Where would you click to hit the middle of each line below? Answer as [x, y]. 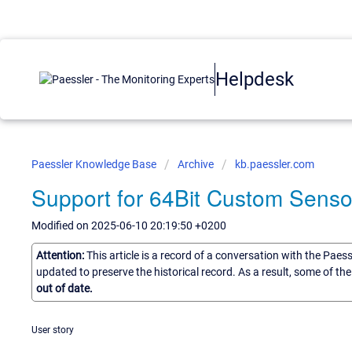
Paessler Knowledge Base [95, 164]
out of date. [64, 288]
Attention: [61, 255]
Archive [196, 164]
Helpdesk [255, 79]
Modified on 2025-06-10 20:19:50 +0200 [129, 225]
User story [53, 330]
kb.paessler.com [275, 164]
